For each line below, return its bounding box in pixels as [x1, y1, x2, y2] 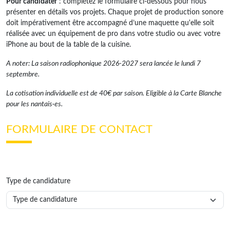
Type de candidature [6, 178, 70, 185]
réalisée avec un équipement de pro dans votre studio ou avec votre [6, 30, 220, 37]
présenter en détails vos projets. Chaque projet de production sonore [6, 9, 223, 16]
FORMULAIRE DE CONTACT [6, 124, 152, 135]
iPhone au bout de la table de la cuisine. [6, 41, 131, 48]
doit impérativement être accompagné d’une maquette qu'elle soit [6, 20, 214, 27]
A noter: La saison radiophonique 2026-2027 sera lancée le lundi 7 [6, 60, 201, 67]
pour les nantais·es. [6, 101, 63, 108]
